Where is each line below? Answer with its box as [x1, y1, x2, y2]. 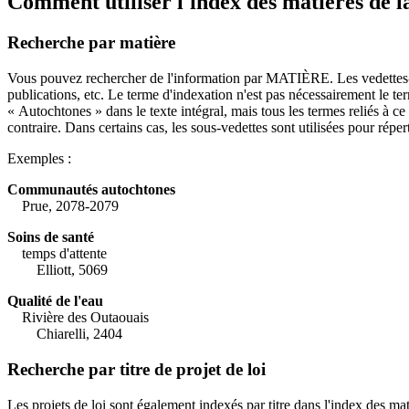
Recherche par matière [7, 33, 175, 53]
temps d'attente [22, 246, 107, 262]
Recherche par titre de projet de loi [7, 359, 266, 379]
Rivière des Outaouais [22, 309, 149, 326]
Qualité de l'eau [7, 293, 103, 309]
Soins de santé [7, 229, 94, 246]
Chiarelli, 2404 [7, 326, 122, 342]
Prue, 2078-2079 [22, 198, 119, 215]
